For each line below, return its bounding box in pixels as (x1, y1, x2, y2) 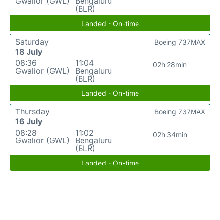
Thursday (15, 107, 50, 117)
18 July (15, 47, 42, 57)
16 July (15, 116, 42, 127)
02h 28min (153, 60, 187, 69)
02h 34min (152, 130, 187, 139)
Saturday (15, 37, 49, 47)
